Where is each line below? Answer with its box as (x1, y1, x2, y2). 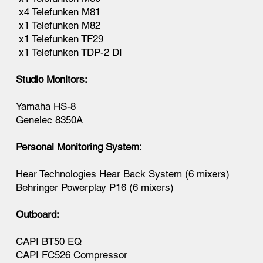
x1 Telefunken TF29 (16, 32, 104, 45)
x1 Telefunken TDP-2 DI (16, 46, 123, 58)
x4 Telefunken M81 (16, 5, 101, 18)
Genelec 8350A (16, 113, 83, 126)
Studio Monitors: (16, 73, 88, 85)
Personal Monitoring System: (16, 140, 143, 153)
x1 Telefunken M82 (16, 19, 101, 31)
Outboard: (16, 208, 60, 220)
